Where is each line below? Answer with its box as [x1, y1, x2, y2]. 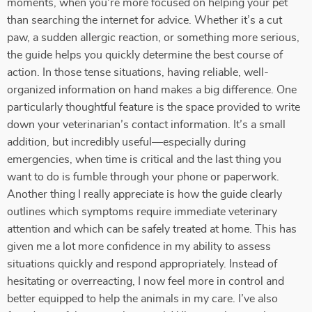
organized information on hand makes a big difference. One [7, 84, 297, 95]
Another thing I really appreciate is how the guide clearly [7, 189, 282, 200]
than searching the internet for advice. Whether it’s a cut [7, 15, 282, 26]
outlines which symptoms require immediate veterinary [7, 206, 277, 217]
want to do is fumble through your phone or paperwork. [7, 171, 279, 182]
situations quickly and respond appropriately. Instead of [7, 258, 277, 270]
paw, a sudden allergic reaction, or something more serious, [7, 32, 299, 43]
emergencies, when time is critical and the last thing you [7, 154, 281, 165]
